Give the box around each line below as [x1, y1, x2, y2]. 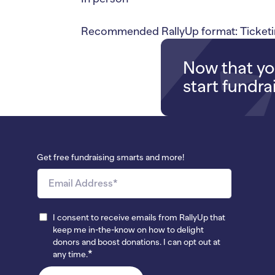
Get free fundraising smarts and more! [37, 152, 184, 162]
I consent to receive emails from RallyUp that [53, 212, 225, 222]
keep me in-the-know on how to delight [53, 224, 204, 234]
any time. [53, 249, 88, 259]
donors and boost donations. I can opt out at [53, 236, 220, 247]
